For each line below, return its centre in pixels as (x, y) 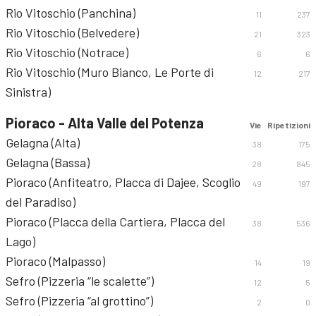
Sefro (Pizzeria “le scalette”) (80, 281)
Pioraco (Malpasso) (55, 261)
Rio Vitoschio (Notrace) (67, 52)
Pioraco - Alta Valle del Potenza (105, 123)
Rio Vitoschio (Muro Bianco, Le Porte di (110, 72)
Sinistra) (28, 92)
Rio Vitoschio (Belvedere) (72, 32)
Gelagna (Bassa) (48, 162)
